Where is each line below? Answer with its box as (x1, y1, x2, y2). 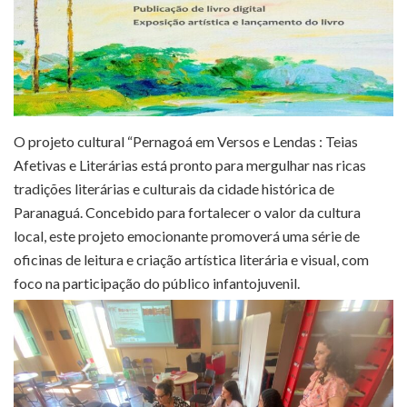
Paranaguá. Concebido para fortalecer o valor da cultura (14, 203, 361, 221)
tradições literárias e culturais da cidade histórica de (14, 179, 334, 197)
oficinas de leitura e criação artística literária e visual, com (14, 250, 369, 268)
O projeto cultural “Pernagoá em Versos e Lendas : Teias (14, 132, 358, 150)
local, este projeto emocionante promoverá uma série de (14, 226, 360, 244)
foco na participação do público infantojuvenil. (14, 273, 300, 292)
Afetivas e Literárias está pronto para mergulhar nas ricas (14, 155, 366, 174)
